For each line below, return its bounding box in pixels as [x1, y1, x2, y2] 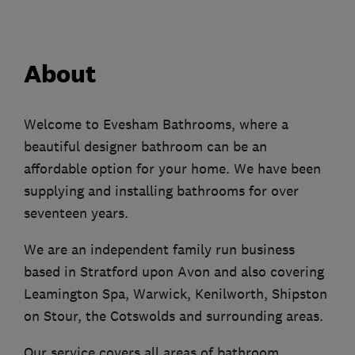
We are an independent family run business [24, 241, 295, 259]
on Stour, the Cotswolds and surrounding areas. [24, 307, 323, 326]
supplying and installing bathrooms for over [24, 182, 299, 200]
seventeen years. [24, 204, 128, 223]
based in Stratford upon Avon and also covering [24, 263, 324, 281]
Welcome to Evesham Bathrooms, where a [24, 116, 288, 134]
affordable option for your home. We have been [24, 160, 321, 178]
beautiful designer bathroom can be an [24, 138, 267, 156]
